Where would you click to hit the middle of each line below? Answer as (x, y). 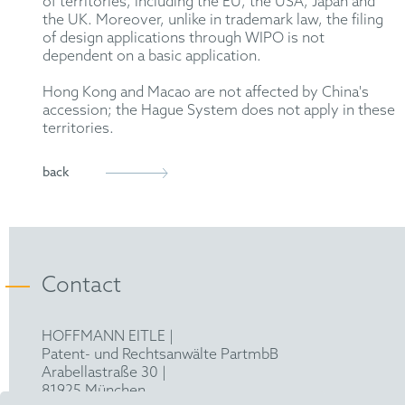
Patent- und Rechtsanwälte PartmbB (160, 355)
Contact (81, 287)
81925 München (93, 391)
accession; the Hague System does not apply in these (219, 111)
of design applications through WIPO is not (184, 39)
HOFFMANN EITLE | (107, 337)
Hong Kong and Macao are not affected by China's (206, 93)
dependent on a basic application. (152, 57)
